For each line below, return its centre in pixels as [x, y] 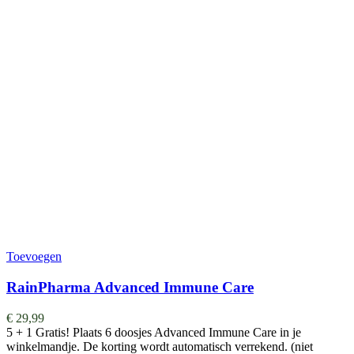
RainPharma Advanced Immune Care [130, 287]
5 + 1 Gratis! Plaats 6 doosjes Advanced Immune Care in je [154, 332]
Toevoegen [34, 257]
